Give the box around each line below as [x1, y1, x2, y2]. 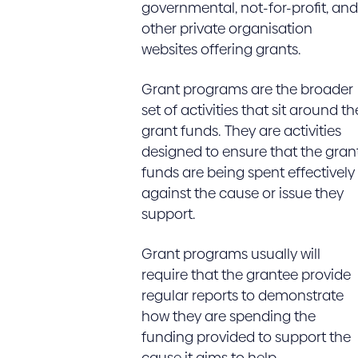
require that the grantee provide [141, 265, 351, 284]
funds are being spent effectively [141, 162, 355, 182]
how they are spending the [141, 306, 316, 326]
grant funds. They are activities [141, 121, 341, 141]
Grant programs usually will [141, 244, 320, 264]
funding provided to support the [141, 327, 351, 347]
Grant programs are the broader [141, 79, 353, 99]
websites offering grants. [141, 39, 301, 59]
